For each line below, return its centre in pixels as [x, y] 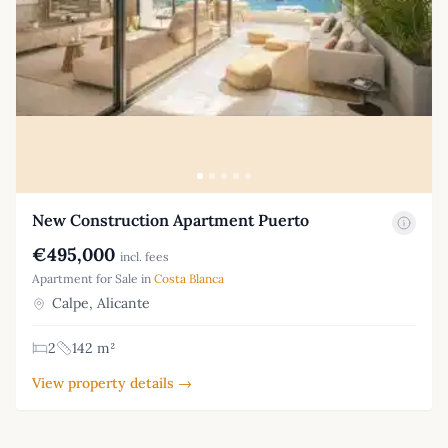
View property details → [112, 382]
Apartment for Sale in [93, 278]
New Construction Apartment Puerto [170, 219]
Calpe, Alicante [99, 302]
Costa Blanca [189, 278]
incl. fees [144, 256]
